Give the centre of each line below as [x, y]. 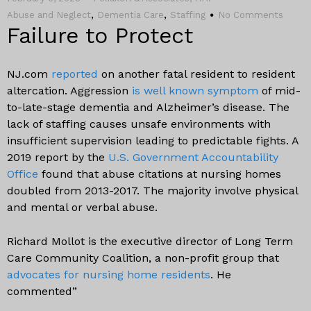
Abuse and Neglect [49, 15]
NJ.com [29, 74]
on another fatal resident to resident [196, 74]
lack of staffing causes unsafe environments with [139, 124]
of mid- [279, 91]
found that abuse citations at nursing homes [160, 174]
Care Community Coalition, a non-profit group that [143, 258]
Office [23, 174]
